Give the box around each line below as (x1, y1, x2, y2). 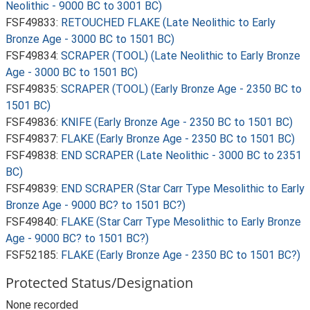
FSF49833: (6, 16, 61, 29)
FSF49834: (6, 49, 61, 62)
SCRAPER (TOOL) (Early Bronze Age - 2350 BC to (61, 82, 302, 95)
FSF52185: (6, 248, 61, 262)
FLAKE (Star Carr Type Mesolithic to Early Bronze (61, 215, 301, 228)
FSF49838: (6, 149, 61, 162)
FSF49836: (6, 116, 61, 129)
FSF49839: (6, 182, 61, 195)
